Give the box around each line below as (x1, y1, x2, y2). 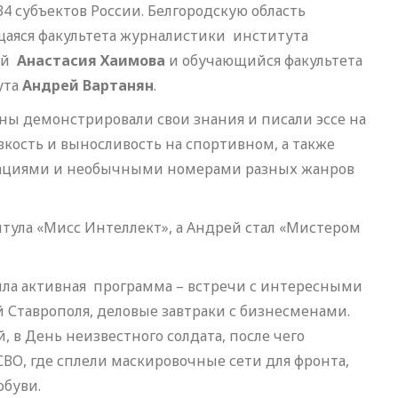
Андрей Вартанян (22, 76, 154, 95)
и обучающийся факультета (165, 51, 362, 70)
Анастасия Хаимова (17, 51, 165, 70)
